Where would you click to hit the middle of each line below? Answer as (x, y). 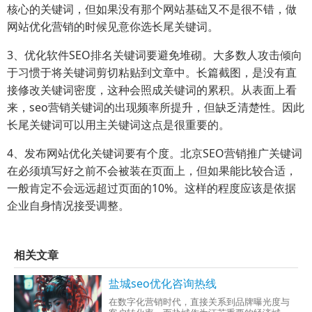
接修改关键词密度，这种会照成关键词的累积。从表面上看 (152, 90)
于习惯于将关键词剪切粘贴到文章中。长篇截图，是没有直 (152, 72)
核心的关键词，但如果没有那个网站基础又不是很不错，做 (152, 9)
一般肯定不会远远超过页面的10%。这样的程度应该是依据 (151, 188)
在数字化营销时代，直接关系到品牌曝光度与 (200, 302)
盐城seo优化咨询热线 (163, 283)
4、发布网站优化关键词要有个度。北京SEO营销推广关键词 (155, 153)
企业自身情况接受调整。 (68, 205)
